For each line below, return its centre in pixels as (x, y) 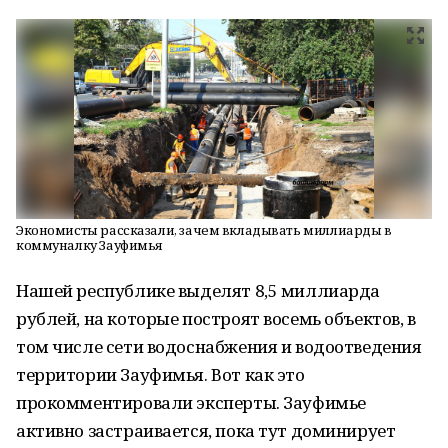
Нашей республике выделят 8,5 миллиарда (198, 290)
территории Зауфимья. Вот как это (160, 374)
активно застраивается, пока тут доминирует (206, 430)
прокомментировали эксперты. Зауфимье (191, 402)
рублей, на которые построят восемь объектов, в (216, 318)
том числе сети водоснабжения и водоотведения (219, 346)
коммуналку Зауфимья (90, 245)
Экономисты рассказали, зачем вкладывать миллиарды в (204, 230)
